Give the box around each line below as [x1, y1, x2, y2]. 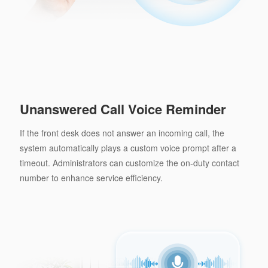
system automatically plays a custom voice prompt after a [19, 141, 236, 154]
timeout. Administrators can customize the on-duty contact [19, 156, 239, 169]
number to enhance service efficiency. [19, 171, 163, 184]
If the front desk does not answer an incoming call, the [19, 126, 224, 139]
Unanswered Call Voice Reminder [19, 99, 226, 118]
